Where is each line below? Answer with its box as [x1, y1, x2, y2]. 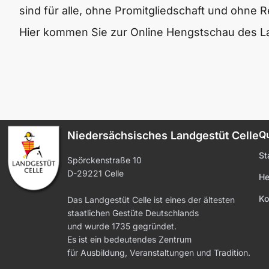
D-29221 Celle [67, 168, 124, 178]
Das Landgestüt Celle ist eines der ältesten [67, 195, 235, 205]
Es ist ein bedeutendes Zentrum [67, 234, 192, 244]
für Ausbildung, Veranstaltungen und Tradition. [67, 247, 250, 258]
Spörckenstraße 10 [67, 155, 142, 165]
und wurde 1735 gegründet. [67, 221, 177, 231]
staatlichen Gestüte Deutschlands [67, 208, 199, 218]
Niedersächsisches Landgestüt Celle [67, 129, 259, 142]
